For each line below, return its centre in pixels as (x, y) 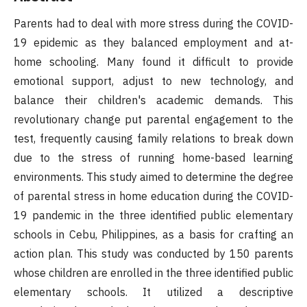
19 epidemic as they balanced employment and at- (153, 43)
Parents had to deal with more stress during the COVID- (153, 24)
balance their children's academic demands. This (153, 100)
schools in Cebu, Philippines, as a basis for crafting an (153, 235)
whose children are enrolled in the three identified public (153, 273)
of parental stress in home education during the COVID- (153, 196)
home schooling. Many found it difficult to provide (153, 62)
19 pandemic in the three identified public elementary (153, 216)
